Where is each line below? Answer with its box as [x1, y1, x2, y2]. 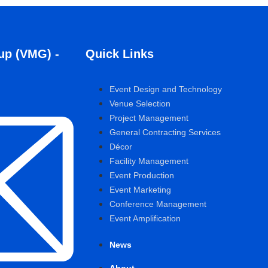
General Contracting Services [109, 127, 221, 137]
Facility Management [109, 156, 189, 166]
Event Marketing [109, 185, 172, 194]
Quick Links [86, 47, 154, 60]
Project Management [109, 113, 189, 123]
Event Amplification [109, 214, 181, 223]
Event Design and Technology [109, 84, 223, 94]
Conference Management [109, 199, 207, 209]
